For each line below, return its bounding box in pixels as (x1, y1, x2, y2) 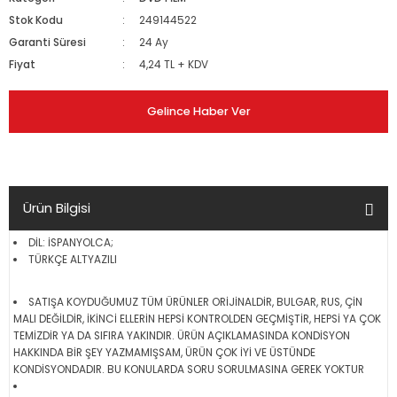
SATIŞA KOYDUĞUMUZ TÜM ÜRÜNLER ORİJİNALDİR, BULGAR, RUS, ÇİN (27, 295, 362, 309)
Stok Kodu (9, 13, 63, 27)
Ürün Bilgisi (23, 198, 90, 217)
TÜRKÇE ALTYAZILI (27, 253, 117, 267)
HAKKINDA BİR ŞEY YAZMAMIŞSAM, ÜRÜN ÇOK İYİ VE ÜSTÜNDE (13, 346, 315, 360)
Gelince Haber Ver (146, 104, 251, 119)
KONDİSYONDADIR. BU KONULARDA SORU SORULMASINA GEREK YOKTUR (13, 362, 364, 377)
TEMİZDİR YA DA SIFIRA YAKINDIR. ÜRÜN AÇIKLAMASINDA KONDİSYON (13, 329, 350, 343)
